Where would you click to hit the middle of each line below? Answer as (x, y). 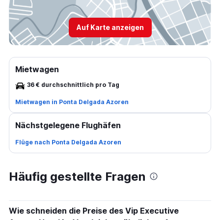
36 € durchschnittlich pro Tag (73, 85)
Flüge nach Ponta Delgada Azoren (68, 142)
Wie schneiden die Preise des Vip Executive (94, 211)
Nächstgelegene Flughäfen (68, 125)
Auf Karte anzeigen (110, 27)
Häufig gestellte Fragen (77, 177)
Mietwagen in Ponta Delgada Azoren (72, 102)
